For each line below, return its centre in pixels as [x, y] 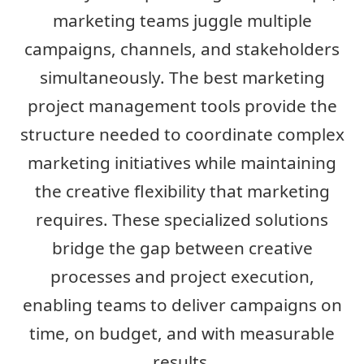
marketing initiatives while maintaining [182, 163]
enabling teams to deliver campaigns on [182, 305]
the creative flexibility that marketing [182, 191]
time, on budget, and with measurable [182, 334]
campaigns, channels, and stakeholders [182, 49]
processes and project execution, [182, 277]
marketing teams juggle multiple [182, 21]
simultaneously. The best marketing [182, 78]
